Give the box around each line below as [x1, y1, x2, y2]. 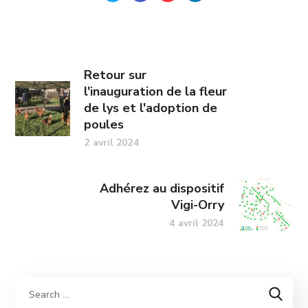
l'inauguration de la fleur [84, 83, 228, 100]
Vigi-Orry [170, 196, 224, 213]
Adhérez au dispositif [99, 179, 224, 197]
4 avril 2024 [169, 216, 224, 230]
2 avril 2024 [84, 136, 139, 149]
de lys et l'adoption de [84, 100, 218, 116]
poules [84, 116, 124, 133]
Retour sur [84, 67, 147, 83]
